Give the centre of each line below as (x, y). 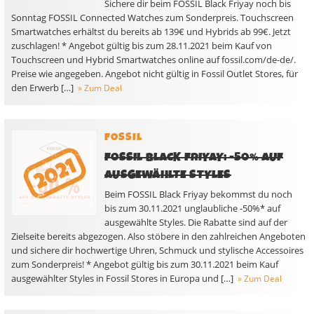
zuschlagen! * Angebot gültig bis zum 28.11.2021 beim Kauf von (142, 46)
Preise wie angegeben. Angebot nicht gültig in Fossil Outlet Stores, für (155, 74)
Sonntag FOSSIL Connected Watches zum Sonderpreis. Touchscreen (152, 18)
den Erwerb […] (42, 88)
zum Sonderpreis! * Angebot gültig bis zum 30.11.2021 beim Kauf (145, 264)
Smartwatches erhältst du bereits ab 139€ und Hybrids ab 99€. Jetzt (151, 32)
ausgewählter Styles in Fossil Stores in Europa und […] (122, 278)
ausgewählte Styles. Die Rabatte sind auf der (196, 222)
